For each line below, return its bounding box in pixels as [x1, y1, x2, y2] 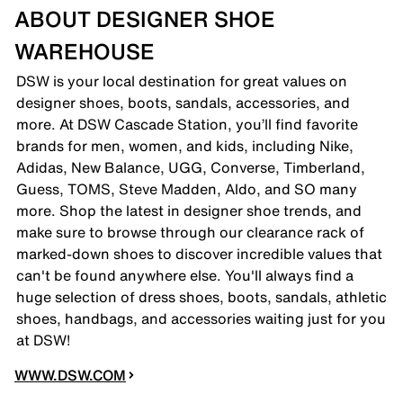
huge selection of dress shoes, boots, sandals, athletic [16, 285, 387, 308]
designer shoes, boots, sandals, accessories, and [16, 91, 350, 113]
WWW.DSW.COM [14, 363, 126, 386]
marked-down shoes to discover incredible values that [16, 242, 382, 264]
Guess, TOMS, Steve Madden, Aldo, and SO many [16, 177, 357, 200]
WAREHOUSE [14, 34, 155, 67]
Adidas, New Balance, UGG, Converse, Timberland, [16, 156, 365, 178]
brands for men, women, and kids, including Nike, [16, 134, 354, 157]
